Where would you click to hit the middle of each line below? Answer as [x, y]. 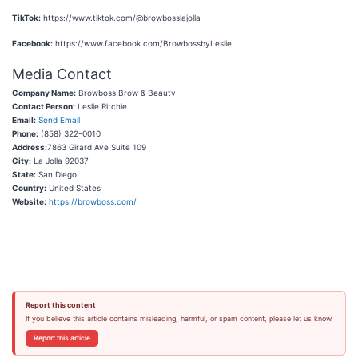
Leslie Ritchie [101, 106]
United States [74, 188]
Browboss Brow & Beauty [126, 93]
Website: [29, 201]
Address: [30, 147]
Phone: [25, 133]
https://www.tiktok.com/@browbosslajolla [121, 18]
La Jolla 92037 [60, 161]
